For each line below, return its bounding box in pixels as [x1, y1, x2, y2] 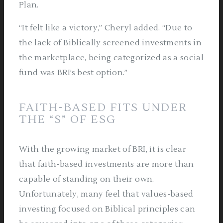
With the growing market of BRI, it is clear [19, 144, 187, 154]
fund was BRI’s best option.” [19, 68, 128, 78]
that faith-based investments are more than [19, 159, 194, 169]
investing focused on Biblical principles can [19, 204, 196, 214]
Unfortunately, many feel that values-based [19, 189, 194, 199]
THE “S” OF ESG [19, 112, 116, 126]
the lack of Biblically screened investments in [19, 38, 202, 48]
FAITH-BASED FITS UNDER [19, 101, 187, 114]
